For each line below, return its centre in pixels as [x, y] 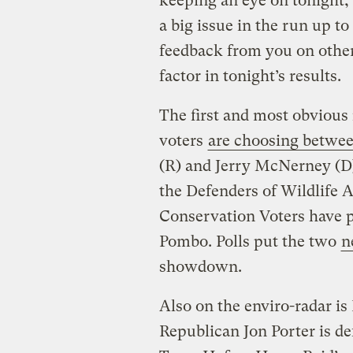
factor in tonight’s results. [250, 76]
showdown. [200, 266]
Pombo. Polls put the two [249, 241]
